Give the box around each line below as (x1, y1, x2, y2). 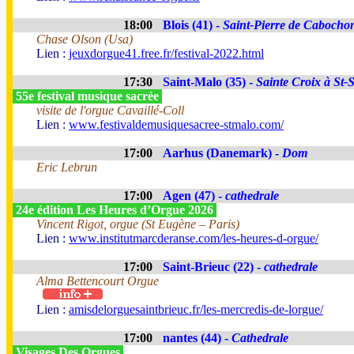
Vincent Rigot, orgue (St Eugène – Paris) (36, 217, 239, 231)
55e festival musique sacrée (13, 89, 162, 103)
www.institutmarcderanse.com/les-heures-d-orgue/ (69, 232, 318, 245)
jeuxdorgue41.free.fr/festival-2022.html (69, 47, 264, 60)
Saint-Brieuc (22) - (163, 260, 264, 273)
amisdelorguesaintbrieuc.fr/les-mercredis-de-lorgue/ (69, 303, 323, 316)
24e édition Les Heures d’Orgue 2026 (13, 203, 217, 217)
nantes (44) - (163, 331, 232, 345)
